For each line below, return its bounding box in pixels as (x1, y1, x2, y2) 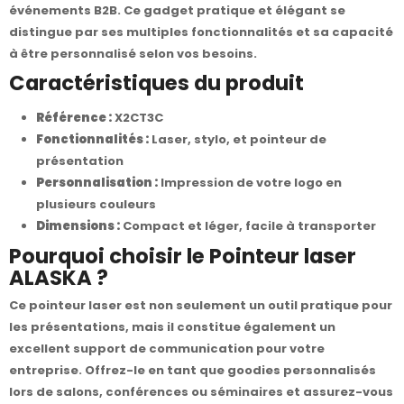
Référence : (36, 109, 112, 127)
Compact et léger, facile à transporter (120, 217, 376, 235)
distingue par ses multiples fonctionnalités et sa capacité (9, 23, 393, 41)
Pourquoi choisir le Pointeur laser (9, 242, 356, 271)
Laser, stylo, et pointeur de (149, 131, 326, 149)
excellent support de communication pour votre (9, 339, 325, 357)
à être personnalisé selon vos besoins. (9, 44, 257, 62)
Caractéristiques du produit (9, 68, 304, 97)
